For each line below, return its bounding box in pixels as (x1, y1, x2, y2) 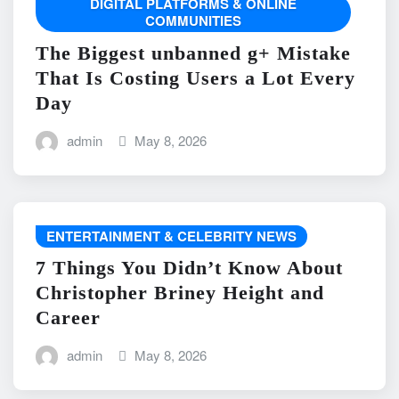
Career (36, 306, 101, 330)
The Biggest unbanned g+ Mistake (36, 41, 351, 64)
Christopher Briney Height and (36, 281, 324, 305)
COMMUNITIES (145, 10, 241, 30)
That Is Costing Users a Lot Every (36, 66, 355, 89)
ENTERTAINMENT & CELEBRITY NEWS (46, 225, 297, 246)
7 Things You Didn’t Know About (36, 256, 343, 280)
